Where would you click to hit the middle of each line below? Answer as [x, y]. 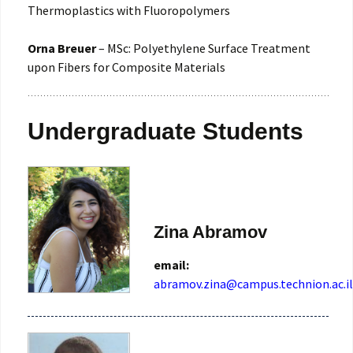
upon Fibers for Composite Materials [126, 67]
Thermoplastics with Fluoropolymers [129, 11]
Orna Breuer [62, 48]
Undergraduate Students [165, 132]
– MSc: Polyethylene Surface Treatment [203, 48]
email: [173, 264]
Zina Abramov [210, 232]
